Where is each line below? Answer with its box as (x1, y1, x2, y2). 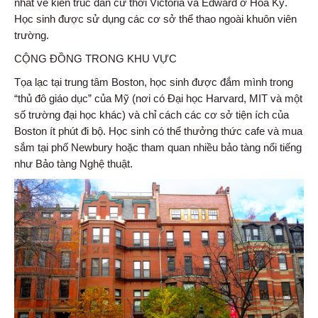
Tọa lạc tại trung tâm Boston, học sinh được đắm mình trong (14, 75, 293, 88)
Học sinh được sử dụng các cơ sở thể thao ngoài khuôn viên (14, 12, 297, 25)
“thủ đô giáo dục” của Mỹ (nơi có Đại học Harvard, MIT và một (14, 92, 302, 104)
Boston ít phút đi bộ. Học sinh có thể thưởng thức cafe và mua (14, 124, 302, 137)
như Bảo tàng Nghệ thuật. (14, 157, 133, 170)
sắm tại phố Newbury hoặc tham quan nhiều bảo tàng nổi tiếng (14, 141, 302, 153)
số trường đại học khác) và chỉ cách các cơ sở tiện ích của (14, 108, 289, 121)
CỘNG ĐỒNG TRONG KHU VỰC (14, 52, 177, 65)
